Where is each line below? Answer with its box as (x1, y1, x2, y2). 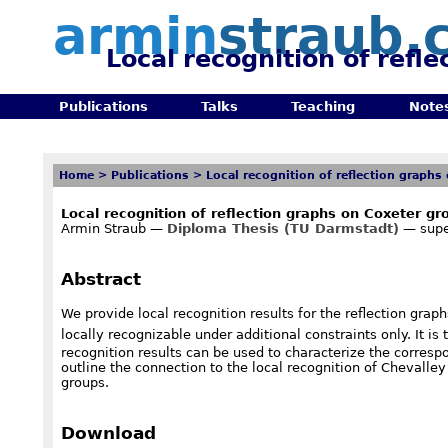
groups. (61, 375, 110, 391)
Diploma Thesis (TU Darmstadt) (167, 220, 400, 236)
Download (61, 423, 157, 444)
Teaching (291, 98, 356, 114)
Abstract (61, 268, 142, 289)
